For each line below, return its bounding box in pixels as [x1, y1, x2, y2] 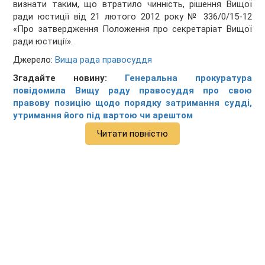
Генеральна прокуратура [124, 73, 252, 84]
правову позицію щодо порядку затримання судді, [13, 98, 252, 109]
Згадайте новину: [13, 73, 125, 84]
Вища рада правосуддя [55, 54, 153, 66]
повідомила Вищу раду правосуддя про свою [13, 85, 252, 96]
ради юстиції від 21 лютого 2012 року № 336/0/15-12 [13, 11, 252, 22]
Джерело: [13, 54, 56, 66]
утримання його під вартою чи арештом [13, 110, 193, 121]
